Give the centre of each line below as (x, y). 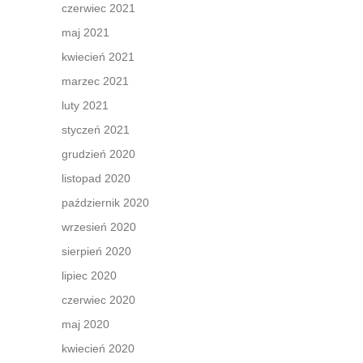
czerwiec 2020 (98, 300)
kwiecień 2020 (98, 348)
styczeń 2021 (96, 130)
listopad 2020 (96, 178)
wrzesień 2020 (99, 227)
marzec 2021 (95, 81)
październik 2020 (105, 203)
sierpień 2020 (96, 251)
